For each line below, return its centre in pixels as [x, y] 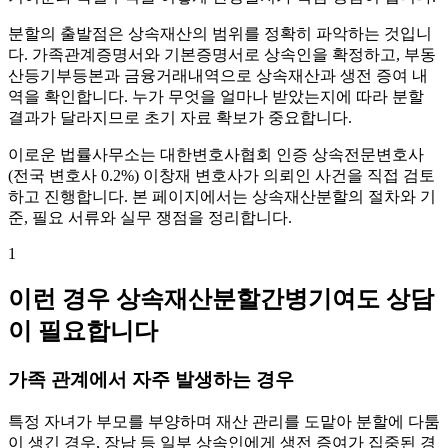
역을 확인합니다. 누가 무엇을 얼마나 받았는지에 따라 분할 [216, 97]
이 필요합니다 [83, 331]
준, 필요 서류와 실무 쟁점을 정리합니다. [150, 218]
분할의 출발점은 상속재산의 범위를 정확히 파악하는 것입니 [220, 34]
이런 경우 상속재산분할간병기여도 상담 [221, 299]
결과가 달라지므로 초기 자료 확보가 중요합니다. [180, 118]
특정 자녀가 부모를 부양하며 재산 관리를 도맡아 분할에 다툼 [224, 421]
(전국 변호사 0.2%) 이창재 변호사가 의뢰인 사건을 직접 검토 [221, 176]
